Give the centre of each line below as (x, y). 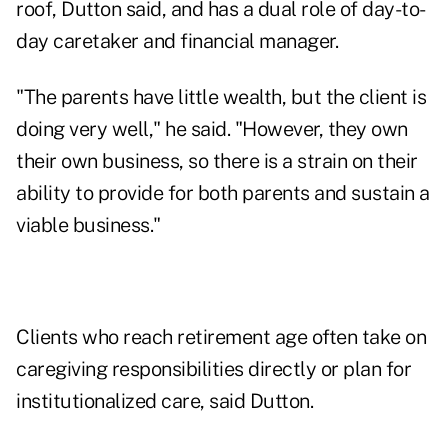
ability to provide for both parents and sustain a (223, 193)
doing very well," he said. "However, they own (212, 129)
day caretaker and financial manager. (177, 41)
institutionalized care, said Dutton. (164, 401)
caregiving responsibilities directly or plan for (213, 369)
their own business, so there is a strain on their (217, 161)
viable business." (88, 225)
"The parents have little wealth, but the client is (221, 97)
